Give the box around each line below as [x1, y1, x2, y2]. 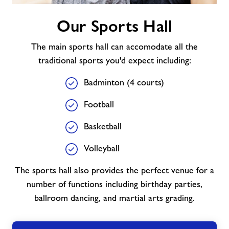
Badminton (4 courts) [83, 77, 164, 87]
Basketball [83, 121, 122, 131]
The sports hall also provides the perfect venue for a [15, 165, 214, 175]
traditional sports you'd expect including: [38, 55, 191, 65]
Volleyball [83, 143, 120, 153]
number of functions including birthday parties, [27, 179, 202, 189]
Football [83, 99, 114, 109]
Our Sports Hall [56, 17, 173, 35]
